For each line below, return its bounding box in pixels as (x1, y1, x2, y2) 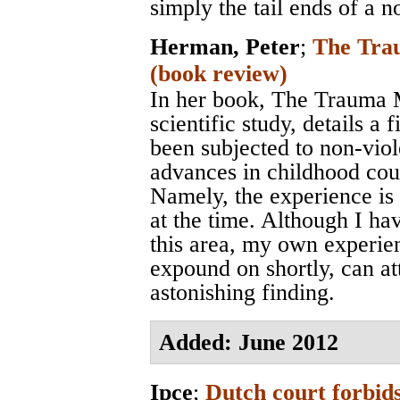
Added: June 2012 (158, 328, 338, 355)
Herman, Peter (150, 34, 300, 61)
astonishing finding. (150, 279, 335, 306)
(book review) (150, 61, 287, 87)
